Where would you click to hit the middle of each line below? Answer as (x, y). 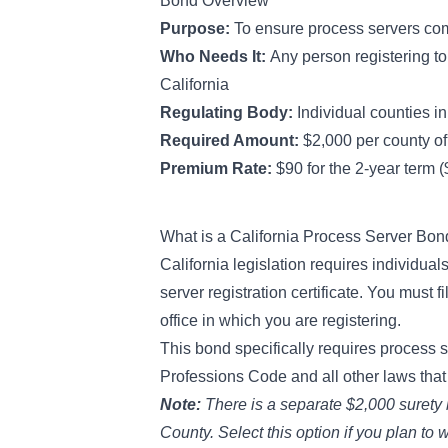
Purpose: (197, 28)
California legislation (233, 264)
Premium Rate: (218, 168)
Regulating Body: (228, 112)
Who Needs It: (215, 56)
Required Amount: (231, 140)
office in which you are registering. (280, 320)
